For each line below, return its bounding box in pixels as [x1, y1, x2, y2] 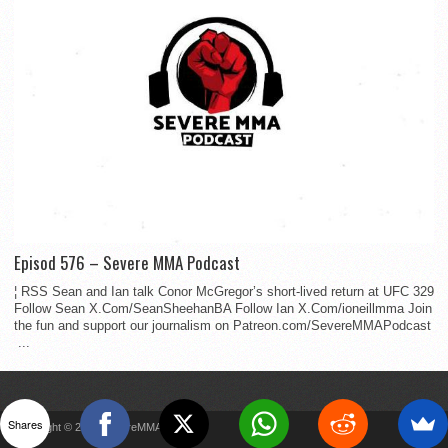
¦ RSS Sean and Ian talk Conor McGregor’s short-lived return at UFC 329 [14, 284, 434, 300]
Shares [7, 415, 43, 432]
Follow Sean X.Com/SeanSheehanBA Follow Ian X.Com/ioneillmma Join [14, 301, 432, 317]
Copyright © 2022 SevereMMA [14, 421, 162, 434]
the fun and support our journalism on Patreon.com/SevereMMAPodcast [14, 318, 431, 334]
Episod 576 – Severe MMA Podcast [14, 250, 240, 276]
